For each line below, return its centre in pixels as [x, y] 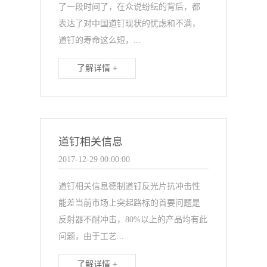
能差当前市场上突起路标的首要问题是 [130, 203]
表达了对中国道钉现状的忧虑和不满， [130, 24]
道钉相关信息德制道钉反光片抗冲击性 [130, 186]
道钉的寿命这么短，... [100, 40]
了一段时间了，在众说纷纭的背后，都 [130, 7]
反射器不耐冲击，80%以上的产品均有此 [133, 220]
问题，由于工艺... [91, 236]
